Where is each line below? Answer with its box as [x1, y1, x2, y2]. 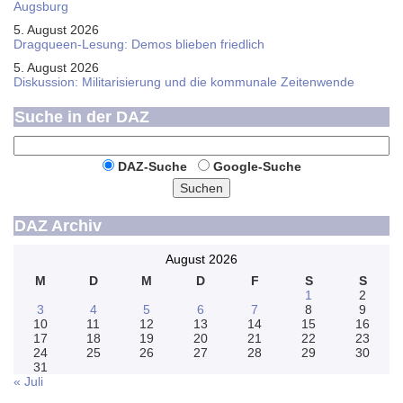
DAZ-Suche [117, 159, 187, 174]
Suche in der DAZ [14, 108, 149, 126]
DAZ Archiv [14, 217, 102, 235]
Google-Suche [212, 159, 301, 174]
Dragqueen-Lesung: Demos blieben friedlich [13, 37, 264, 51]
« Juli [13, 374, 43, 389]
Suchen [180, 181, 223, 195]
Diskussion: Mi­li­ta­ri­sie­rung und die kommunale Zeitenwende [13, 75, 354, 89]
